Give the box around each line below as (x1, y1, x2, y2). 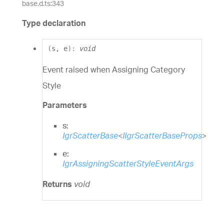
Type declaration (22, 18, 85, 28)
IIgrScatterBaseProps (122, 130, 202, 141)
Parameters (42, 99, 87, 110)
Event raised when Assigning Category (42, 64, 185, 74)
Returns (42, 179, 74, 189)
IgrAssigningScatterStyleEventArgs (62, 158, 193, 169)
